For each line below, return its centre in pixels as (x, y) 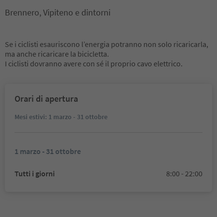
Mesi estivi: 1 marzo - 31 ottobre (61, 117)
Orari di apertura (46, 99)
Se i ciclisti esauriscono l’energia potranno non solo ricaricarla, (107, 44)
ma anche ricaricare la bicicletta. (57, 54)
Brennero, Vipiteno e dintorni (58, 12)
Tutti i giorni (35, 173)
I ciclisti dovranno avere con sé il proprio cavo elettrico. (94, 63)
